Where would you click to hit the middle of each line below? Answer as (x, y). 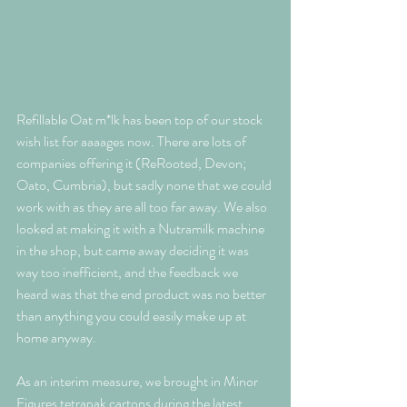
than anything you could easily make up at (133, 316)
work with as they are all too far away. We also (143, 207)
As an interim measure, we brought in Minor (139, 382)
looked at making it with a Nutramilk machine (142, 229)
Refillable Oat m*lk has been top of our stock (141, 120)
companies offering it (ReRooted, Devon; (133, 164)
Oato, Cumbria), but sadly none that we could (145, 185)
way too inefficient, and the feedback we (129, 273)
